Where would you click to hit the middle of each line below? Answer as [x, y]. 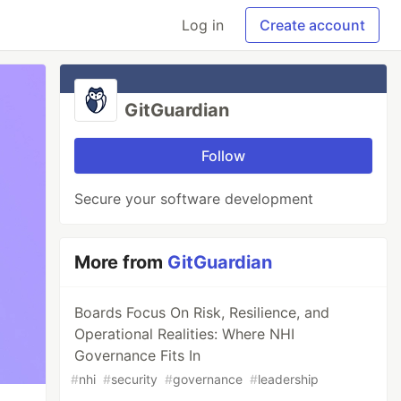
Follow [224, 156]
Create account [312, 25]
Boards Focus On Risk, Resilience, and [202, 312]
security [135, 379]
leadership [289, 379]
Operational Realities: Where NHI [185, 334]
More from [121, 262]
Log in [203, 25]
